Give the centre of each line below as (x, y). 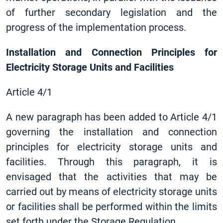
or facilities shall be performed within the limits (111, 207)
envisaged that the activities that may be (111, 177)
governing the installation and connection (111, 132)
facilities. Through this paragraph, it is (111, 162)
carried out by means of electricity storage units (111, 192)
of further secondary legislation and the (111, 12)
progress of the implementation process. (96, 27)
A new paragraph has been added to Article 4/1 (111, 117)
